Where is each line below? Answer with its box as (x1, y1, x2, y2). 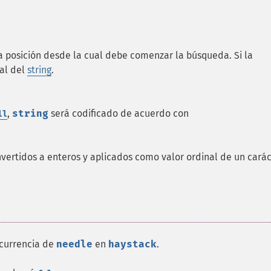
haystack (108, 238, 157, 250)
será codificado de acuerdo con (48, 108, 189, 119)
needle (56, 238, 93, 250)
